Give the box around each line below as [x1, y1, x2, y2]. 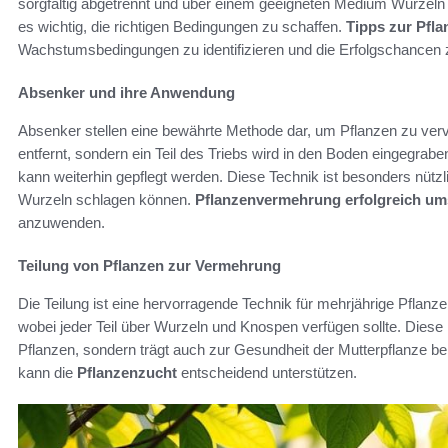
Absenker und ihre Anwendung [18, 83, 235, 101]
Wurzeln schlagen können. [18, 190, 195, 208]
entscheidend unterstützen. [177, 363, 357, 381]
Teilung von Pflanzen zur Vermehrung [18, 256, 281, 274]
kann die [18, 363, 77, 381]
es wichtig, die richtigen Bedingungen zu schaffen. [18, 17, 346, 35]
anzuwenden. [18, 213, 105, 231]
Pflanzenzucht [77, 363, 177, 381]
